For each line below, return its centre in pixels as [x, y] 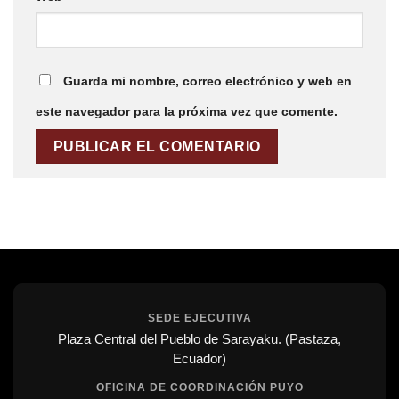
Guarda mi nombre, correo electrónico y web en [208, 81]
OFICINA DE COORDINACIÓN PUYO [199, 387]
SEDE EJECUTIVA [199, 318]
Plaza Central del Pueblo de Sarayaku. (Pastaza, [199, 338]
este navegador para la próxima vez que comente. [187, 112]
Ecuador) [199, 358]
